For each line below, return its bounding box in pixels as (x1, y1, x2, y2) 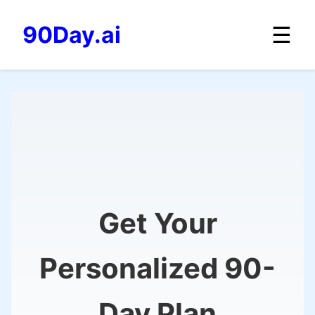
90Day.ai (22, 21, 121, 49)
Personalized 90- (39, 250, 276, 285)
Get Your (98, 205, 217, 240)
